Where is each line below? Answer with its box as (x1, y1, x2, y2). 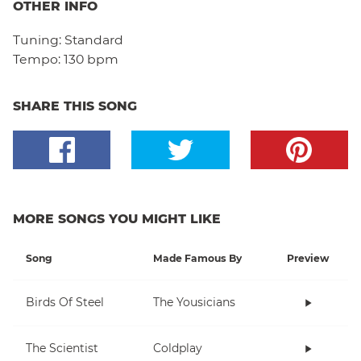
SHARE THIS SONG (13, 98, 137, 114)
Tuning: (13, 31, 64, 48)
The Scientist (26, 341, 98, 356)
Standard (64, 31, 123, 48)
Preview (287, 251, 329, 264)
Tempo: (13, 51, 60, 67)
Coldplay (153, 341, 202, 356)
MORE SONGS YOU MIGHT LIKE (13, 210, 221, 226)
